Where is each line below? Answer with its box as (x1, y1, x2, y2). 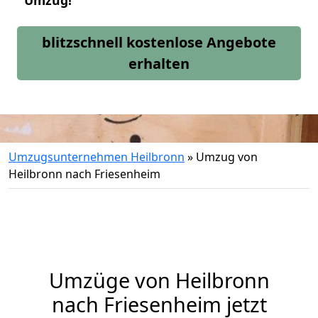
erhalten (128, 54, 190, 73)
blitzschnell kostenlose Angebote (42, 33, 276, 52)
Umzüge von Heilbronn (48, 266, 270, 294)
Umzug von (196, 149, 258, 165)
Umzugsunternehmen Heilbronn (9, 149, 185, 165)
